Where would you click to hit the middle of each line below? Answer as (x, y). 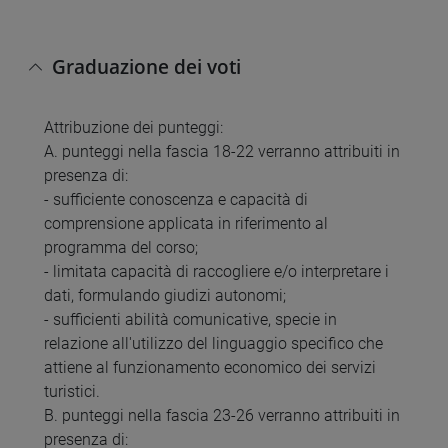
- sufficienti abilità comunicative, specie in (190, 320)
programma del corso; (121, 248)
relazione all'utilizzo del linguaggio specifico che (213, 344)
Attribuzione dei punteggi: (133, 128)
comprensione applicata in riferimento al (186, 224)
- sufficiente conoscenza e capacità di (176, 200)
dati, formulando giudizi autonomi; (165, 296)
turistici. (72, 392)
